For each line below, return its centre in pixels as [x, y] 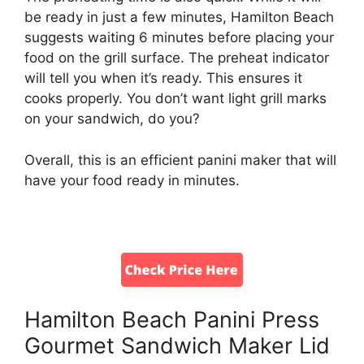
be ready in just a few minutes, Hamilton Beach [179, 17]
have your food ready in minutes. [132, 180]
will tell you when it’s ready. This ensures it [163, 78]
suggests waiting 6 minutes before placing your [179, 38]
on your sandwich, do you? [112, 119]
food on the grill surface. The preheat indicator [177, 58]
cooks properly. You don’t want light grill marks [175, 99]
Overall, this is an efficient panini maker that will [180, 160]
